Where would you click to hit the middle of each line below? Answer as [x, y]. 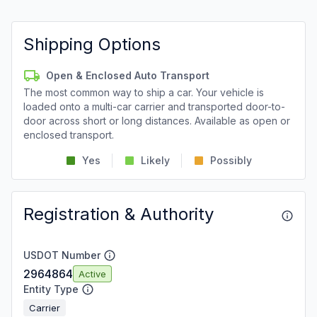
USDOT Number [62, 255]
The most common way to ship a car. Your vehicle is [144, 92]
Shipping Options [92, 44]
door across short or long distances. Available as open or [157, 121]
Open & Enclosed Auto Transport [128, 75]
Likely [155, 160]
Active [92, 273]
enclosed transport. [69, 135]
